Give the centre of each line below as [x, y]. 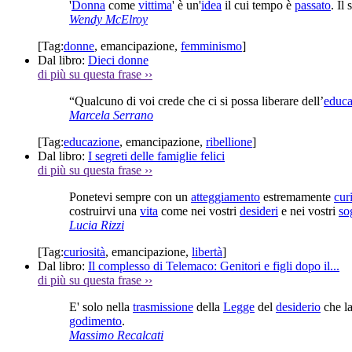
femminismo [211, 46]
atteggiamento [225, 196]
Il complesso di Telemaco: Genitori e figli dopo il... [214, 266]
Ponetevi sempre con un [130, 196]
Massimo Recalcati [116, 335]
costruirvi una [104, 211]
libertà [207, 251]
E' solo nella [101, 306]
